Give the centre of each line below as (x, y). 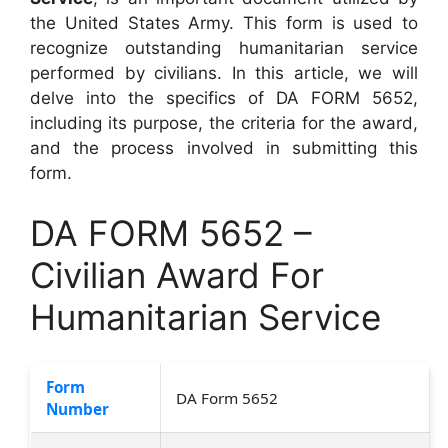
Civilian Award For (177, 274)
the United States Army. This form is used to (224, 23)
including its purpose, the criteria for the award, (224, 123)
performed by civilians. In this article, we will (224, 73)
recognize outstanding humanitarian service (224, 48)
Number (77, 408)
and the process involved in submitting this (224, 148)
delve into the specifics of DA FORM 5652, (224, 98)
